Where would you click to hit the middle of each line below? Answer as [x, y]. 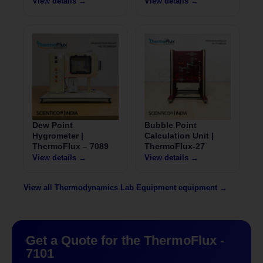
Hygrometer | [58, 135]
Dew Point [53, 125]
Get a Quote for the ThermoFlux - [125, 240]
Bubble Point [171, 125]
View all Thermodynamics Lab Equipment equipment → [125, 187]
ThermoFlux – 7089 [70, 146]
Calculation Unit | [179, 135]
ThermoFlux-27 [175, 146]
